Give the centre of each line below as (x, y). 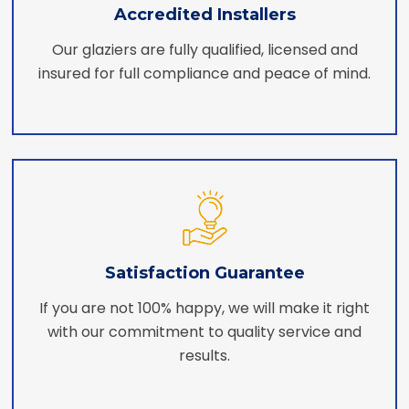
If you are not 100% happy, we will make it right (204, 308)
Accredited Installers (204, 15)
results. (204, 355)
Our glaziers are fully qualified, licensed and (204, 50)
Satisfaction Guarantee (204, 273)
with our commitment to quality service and (204, 331)
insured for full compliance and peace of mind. (204, 74)
